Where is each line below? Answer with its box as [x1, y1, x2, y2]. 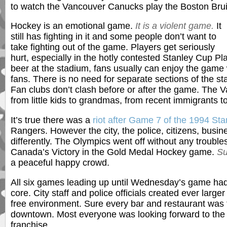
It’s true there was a [11, 115, 93, 125]
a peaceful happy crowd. [11, 157, 109, 168]
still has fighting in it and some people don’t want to [11, 31, 216, 42]
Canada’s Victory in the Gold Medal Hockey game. [11, 146, 217, 157]
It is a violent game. [135, 21, 214, 31]
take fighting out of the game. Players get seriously [11, 42, 215, 53]
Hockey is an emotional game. [11, 21, 135, 31]
